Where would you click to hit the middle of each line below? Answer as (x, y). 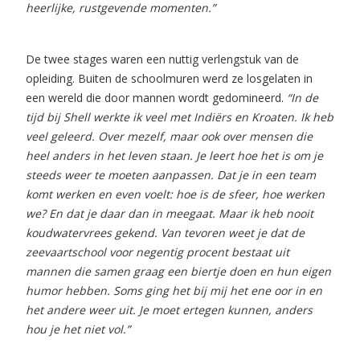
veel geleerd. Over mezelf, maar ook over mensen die (169, 136)
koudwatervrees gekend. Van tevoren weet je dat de (165, 233)
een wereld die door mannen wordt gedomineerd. (156, 98)
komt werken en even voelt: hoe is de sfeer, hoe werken (175, 194)
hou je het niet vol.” (78, 329)
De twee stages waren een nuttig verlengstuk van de (162, 59)
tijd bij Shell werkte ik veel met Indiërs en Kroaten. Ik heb (180, 117)
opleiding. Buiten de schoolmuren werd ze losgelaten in (169, 78)
